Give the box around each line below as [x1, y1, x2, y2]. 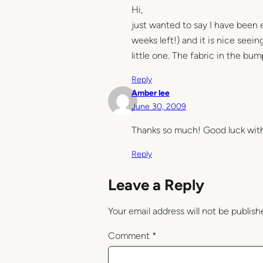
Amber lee [131, 87, 170, 98]
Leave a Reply [108, 175, 204, 194]
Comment [108, 230, 152, 241]
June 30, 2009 [131, 101, 186, 112]
